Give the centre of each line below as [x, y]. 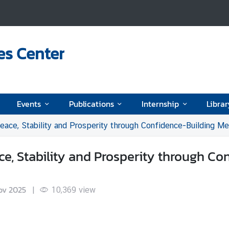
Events [29, 104]
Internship [160, 104]
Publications [91, 104]
